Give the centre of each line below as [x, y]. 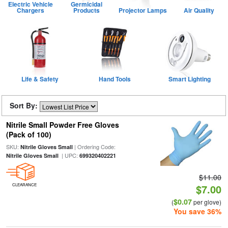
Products [87, 10]
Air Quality [199, 10]
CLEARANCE [24, 184]
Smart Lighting [190, 79]
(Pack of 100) [28, 134]
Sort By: [25, 105]
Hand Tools [115, 79]
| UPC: [69, 155]
